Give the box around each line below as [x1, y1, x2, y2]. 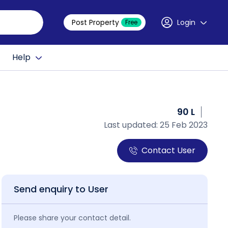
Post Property [72, 17, 119, 27]
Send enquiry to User [13, 183, 108, 195]
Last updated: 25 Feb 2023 [104, 119, 208, 131]
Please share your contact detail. [13, 213, 131, 223]
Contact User [141, 145, 195, 156]
